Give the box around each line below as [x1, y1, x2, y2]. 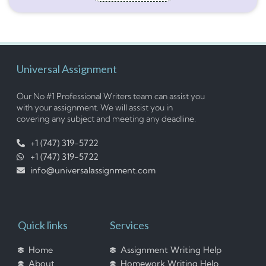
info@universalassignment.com [30, 164, 156, 176]
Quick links [18, 218, 68, 232]
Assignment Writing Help [120, 244, 221, 255]
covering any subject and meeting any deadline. [17, 113, 196, 124]
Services [110, 218, 150, 232]
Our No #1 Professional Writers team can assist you [17, 90, 205, 102]
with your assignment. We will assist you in [17, 102, 173, 113]
